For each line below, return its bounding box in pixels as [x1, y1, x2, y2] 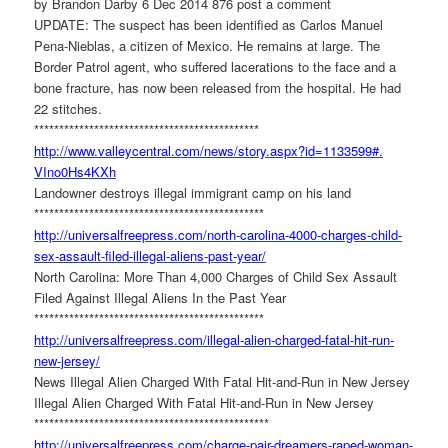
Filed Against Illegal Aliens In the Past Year [34, 287, 287, 307]
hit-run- [354, 329, 395, 349]
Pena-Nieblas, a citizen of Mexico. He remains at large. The [34, 35, 381, 55]
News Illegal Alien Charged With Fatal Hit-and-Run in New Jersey [34, 371, 411, 391]
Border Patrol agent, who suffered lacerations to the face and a [34, 56, 397, 76]
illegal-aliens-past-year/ [133, 245, 267, 265]
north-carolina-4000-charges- [207, 224, 372, 244]
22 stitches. [34, 98, 103, 118]
